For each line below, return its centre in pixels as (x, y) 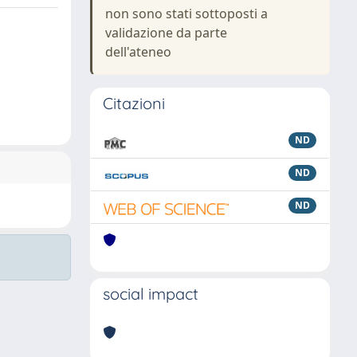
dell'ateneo (138, 52)
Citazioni (134, 103)
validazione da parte (166, 33)
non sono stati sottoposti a (186, 14)
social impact (151, 294)
